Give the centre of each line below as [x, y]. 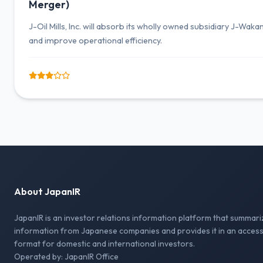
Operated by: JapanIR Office [66, 257]
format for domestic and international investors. [104, 244]
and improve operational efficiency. [95, 41]
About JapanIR [47, 191]
